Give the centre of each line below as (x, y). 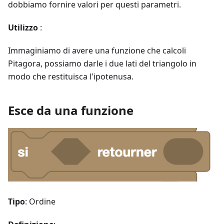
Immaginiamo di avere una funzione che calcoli (97, 51)
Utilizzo (23, 28)
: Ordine (40, 202)
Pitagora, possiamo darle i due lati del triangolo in (102, 64)
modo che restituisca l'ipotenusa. (71, 77)
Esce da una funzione (71, 110)
